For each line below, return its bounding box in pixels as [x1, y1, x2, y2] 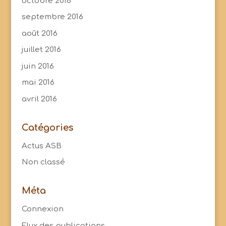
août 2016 [21, 29, 58, 38]
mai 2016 [21, 78, 54, 87]
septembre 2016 [21, 13, 83, 21]
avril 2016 [21, 94, 57, 103]
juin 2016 [21, 62, 54, 71]
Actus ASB [21, 141, 62, 150]
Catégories [21, 122, 73, 133]
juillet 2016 [21, 45, 61, 54]
